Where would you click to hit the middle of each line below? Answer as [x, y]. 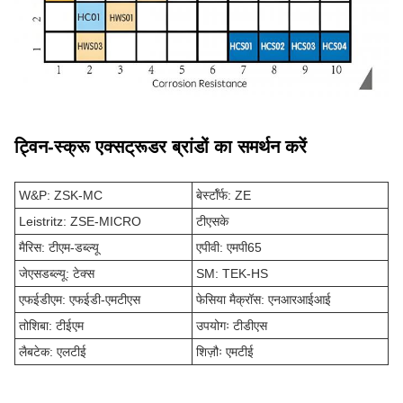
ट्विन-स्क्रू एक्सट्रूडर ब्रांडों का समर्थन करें [161, 146]
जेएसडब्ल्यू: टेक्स [57, 273]
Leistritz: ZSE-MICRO [80, 221]
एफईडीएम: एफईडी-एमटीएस [80, 299]
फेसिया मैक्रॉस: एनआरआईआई [264, 299]
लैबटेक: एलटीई [53, 351]
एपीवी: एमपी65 [229, 247]
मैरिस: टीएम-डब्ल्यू [59, 247]
